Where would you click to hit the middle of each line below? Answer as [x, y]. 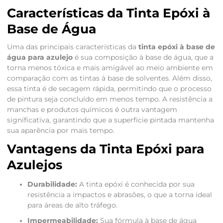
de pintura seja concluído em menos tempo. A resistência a [110, 99]
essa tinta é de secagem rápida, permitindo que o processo [109, 89]
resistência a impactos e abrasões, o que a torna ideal [119, 195]
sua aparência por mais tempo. [60, 131]
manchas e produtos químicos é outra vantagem [92, 110]
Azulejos [34, 165]
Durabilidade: [52, 184]
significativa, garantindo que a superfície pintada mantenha [110, 120]
